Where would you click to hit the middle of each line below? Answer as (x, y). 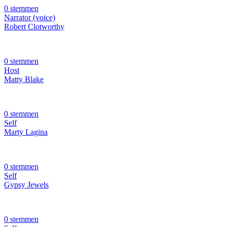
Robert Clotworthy (34, 27)
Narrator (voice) (30, 18)
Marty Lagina (26, 132)
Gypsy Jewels (26, 185)
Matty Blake (24, 80)
